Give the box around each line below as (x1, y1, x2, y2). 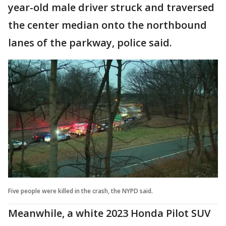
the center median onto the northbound (8, 18, 207, 32)
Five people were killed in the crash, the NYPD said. (8, 186, 153, 195)
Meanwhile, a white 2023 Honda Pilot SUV (8, 206, 210, 220)
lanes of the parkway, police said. (8, 36, 172, 49)
